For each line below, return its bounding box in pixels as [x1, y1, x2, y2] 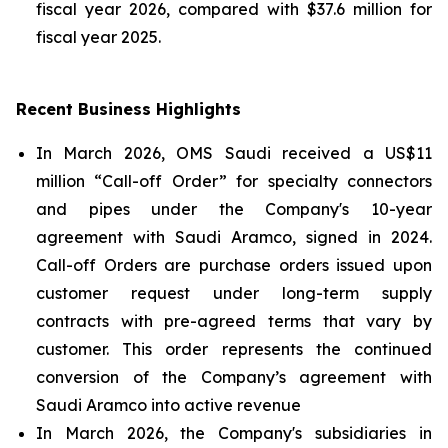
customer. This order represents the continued [36, 339, 432, 359]
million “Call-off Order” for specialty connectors [36, 171, 432, 191]
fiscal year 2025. [36, 27, 161, 47]
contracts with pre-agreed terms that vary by [36, 311, 432, 331]
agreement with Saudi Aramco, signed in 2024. [36, 227, 432, 247]
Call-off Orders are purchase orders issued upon [36, 255, 432, 275]
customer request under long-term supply [36, 283, 432, 303]
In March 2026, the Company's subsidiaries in [36, 423, 432, 443]
